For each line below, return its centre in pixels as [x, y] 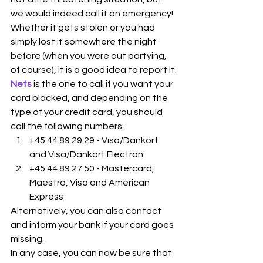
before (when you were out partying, [90, 55]
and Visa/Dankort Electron [86, 154]
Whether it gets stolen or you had [84, 27]
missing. [28, 239]
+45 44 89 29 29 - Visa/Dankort [95, 140]
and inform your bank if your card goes [93, 225]
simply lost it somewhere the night [85, 41]
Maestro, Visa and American [90, 182]
